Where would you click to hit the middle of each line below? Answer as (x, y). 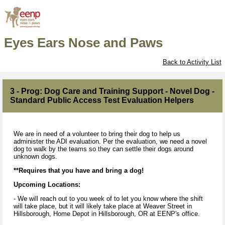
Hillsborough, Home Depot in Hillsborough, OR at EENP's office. (108, 213)
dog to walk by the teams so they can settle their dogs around (103, 149)
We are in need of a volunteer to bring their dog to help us (97, 134)
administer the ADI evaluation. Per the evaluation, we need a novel (110, 141)
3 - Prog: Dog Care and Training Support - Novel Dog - (112, 91)
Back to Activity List (192, 62)
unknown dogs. (36, 156)
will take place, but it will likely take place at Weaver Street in (103, 206)
